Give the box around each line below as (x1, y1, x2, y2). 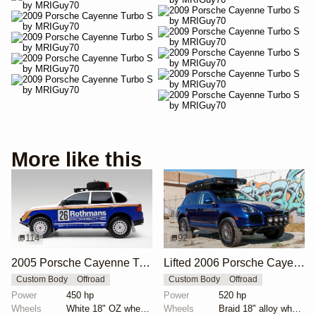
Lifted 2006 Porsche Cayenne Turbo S (293, 257, 305, 269)
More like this (11, 147, 142, 171)
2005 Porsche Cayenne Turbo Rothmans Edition (139, 257, 150, 269)
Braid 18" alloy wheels (292, 303, 302, 314)
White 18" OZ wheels (140, 303, 150, 314)
